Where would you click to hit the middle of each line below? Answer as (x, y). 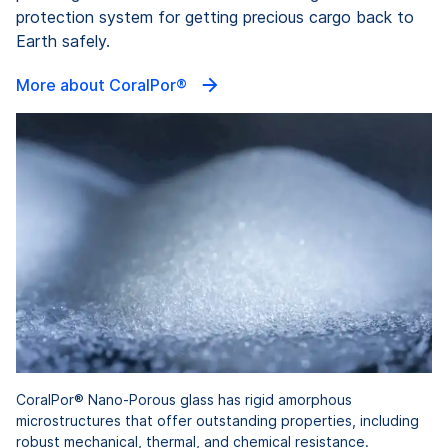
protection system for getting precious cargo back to (215, 17)
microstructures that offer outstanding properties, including (217, 421)
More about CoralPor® (103, 85)
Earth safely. (68, 41)
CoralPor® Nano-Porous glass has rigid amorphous (184, 400)
